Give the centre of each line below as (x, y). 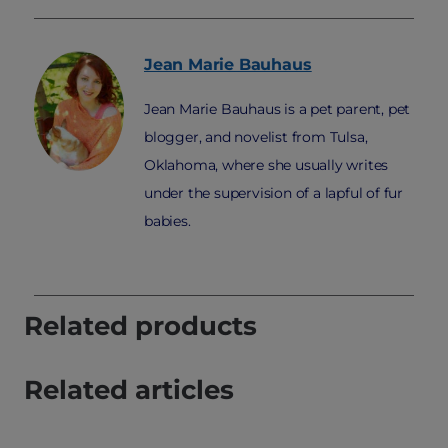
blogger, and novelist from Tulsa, (256, 136)
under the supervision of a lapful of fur (274, 192)
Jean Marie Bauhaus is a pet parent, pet (277, 108)
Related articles (129, 389)
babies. (167, 220)
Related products (140, 325)
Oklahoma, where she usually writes (266, 164)
